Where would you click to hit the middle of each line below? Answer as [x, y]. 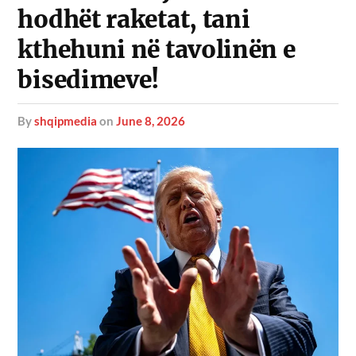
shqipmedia [66, 121]
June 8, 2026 [151, 121]
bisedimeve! [89, 80]
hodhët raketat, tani [134, 19]
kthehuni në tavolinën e [157, 50]
